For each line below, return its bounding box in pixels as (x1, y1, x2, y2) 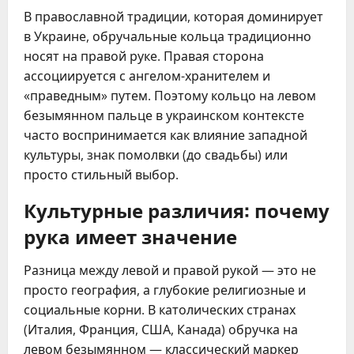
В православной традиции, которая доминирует (24, 8, 323, 26)
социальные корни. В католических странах (24, 301, 296, 319)
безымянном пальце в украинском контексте (24, 107, 304, 125)
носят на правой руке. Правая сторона (24, 47, 264, 66)
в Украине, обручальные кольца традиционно (24, 28, 311, 46)
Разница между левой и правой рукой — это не (24, 262, 316, 280)
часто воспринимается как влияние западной (24, 126, 307, 145)
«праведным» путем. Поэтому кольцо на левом (24, 87, 316, 105)
